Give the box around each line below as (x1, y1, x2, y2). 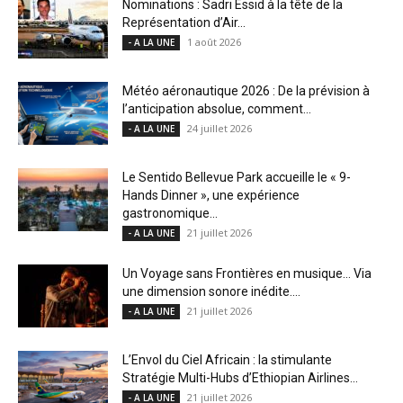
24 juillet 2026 (187, 121, 252, 136)
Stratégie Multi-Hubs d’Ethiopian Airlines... (122, 371, 358, 386)
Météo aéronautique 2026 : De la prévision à (122, 84, 370, 99)
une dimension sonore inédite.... (122, 284, 300, 300)
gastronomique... (122, 206, 218, 221)
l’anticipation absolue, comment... (122, 102, 311, 117)
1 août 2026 (187, 35, 241, 49)
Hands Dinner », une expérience (122, 188, 300, 203)
